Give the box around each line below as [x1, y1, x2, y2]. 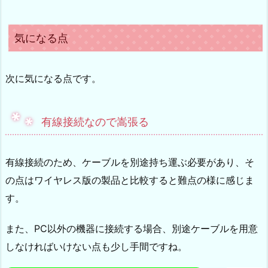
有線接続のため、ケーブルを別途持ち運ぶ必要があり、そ [5, 156, 254, 168]
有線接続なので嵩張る [41, 115, 149, 128]
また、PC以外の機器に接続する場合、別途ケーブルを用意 [5, 222, 258, 234]
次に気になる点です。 [5, 72, 101, 84]
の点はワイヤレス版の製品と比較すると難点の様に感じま [5, 173, 254, 186]
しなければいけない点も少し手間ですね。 [5, 240, 187, 252]
